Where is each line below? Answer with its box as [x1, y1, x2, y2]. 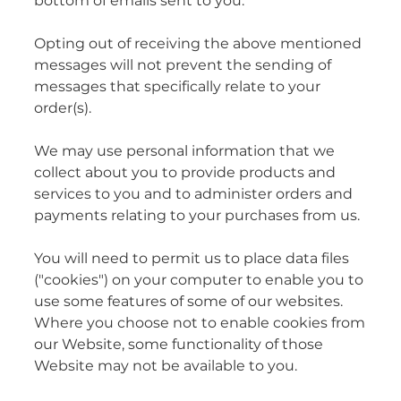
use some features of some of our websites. [34, 290, 343, 314]
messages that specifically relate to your [34, 75, 320, 99]
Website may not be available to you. [34, 354, 297, 379]
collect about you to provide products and [34, 161, 336, 185]
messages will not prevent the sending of [34, 54, 331, 78]
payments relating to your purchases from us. [34, 204, 360, 228]
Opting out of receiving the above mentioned [34, 32, 362, 56]
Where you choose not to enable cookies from [34, 311, 365, 336]
